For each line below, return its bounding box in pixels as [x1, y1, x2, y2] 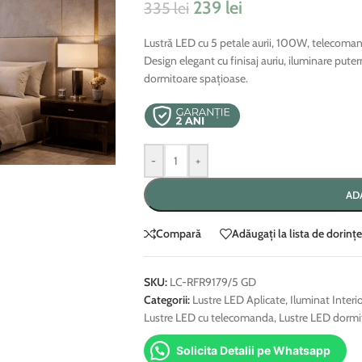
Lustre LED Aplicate [192, 292, 285, 307]
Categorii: [143, 292, 190, 307]
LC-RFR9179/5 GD [169, 274, 256, 289]
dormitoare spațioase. [143, 71, 248, 86]
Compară [155, 226, 201, 242]
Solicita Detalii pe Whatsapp [175, 343, 330, 357]
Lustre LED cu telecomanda [143, 309, 274, 325]
